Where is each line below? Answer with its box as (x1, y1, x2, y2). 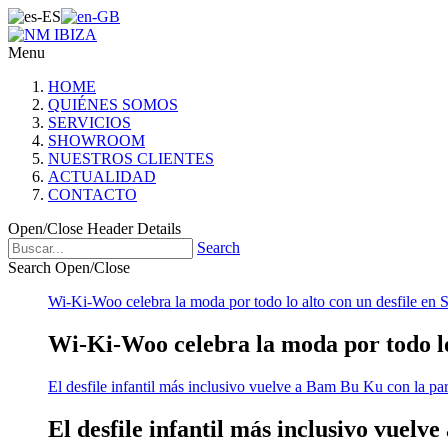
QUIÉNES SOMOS (48, 96, 178, 113)
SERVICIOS (48, 114, 131, 131)
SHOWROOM (48, 132, 145, 149)
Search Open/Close (8, 259, 130, 276)
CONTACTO (48, 186, 137, 203)
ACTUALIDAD (48, 168, 156, 185)
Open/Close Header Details (8, 220, 181, 237)
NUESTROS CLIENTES (48, 150, 214, 167)
